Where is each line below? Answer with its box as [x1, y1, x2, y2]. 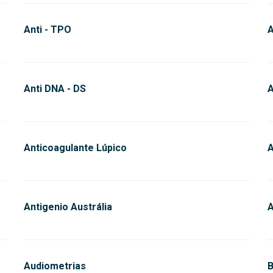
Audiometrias [24, 260, 86, 272]
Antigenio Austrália [24, 201, 112, 213]
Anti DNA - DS [24, 83, 86, 94]
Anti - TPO [24, 24, 71, 35]
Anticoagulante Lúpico [24, 142, 127, 154]
